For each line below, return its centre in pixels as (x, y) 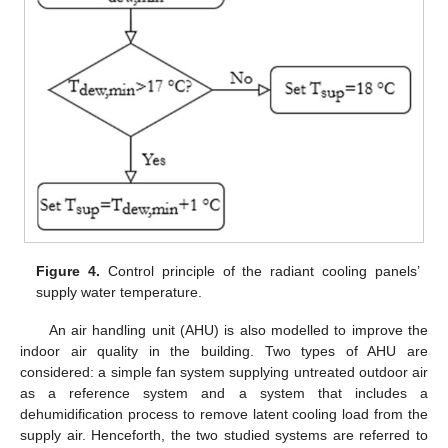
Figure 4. (68, 270)
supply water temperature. (119, 291)
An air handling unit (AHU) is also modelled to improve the (238, 329)
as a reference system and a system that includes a (224, 392)
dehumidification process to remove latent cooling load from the (224, 413)
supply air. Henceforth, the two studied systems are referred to (224, 434)
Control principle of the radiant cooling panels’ (260, 270)
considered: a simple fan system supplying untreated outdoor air (224, 371)
